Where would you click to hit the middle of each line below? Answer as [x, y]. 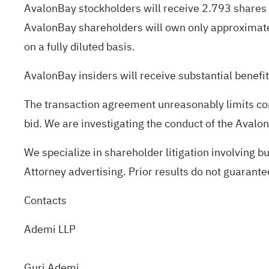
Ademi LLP [112, 229]
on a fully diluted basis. [80, 47]
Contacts [45, 200]
